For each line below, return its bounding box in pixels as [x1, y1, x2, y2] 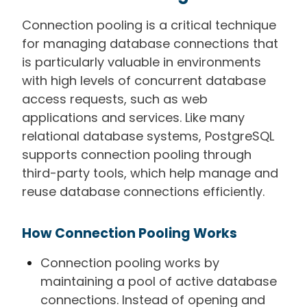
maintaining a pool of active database [40, 272, 277, 290]
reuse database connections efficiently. [22, 182, 265, 200]
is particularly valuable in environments [22, 53, 261, 71]
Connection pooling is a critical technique [22, 16, 276, 34]
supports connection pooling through [22, 145, 251, 163]
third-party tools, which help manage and [22, 164, 278, 182]
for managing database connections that [22, 34, 278, 52]
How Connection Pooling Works [22, 223, 237, 243]
